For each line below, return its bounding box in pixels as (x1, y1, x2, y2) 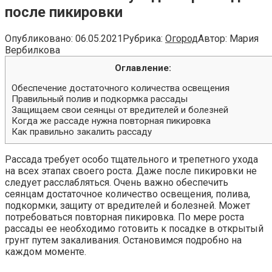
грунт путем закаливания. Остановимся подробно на (5, 234, 242, 246)
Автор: (198, 32, 227, 44)
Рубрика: (123, 32, 163, 44)
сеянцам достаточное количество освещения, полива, (5, 188, 250, 200)
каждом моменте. (5, 245, 86, 257)
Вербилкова (5, 44, 60, 56)
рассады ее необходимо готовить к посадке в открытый (5, 222, 263, 234)
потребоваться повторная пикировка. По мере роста (5, 211, 244, 223)
